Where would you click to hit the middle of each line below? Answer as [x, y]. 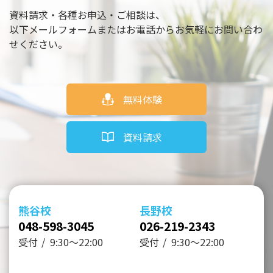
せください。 [38, 44]
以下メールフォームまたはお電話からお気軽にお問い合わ [136, 30]
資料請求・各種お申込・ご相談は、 [87, 15]
